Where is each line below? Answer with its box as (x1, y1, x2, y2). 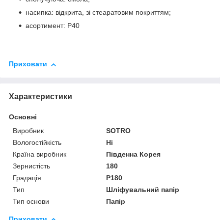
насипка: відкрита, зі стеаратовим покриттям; (26, 8, 171, 16)
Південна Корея (106, 150, 161, 158)
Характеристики (9, 92, 72, 101)
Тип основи (13, 197, 49, 205)
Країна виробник (13, 150, 66, 158)
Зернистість (13, 162, 50, 170)
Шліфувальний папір (106, 185, 180, 193)
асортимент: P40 (26, 21, 80, 29)
